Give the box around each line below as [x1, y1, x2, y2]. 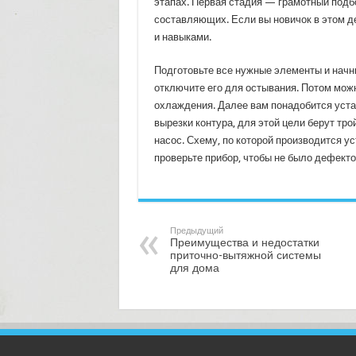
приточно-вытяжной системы [169, 249, 321, 261]
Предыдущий [169, 226, 223, 236]
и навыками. [153, 31, 211, 43]
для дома [169, 261, 219, 274]
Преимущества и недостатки [169, 236, 319, 249]
